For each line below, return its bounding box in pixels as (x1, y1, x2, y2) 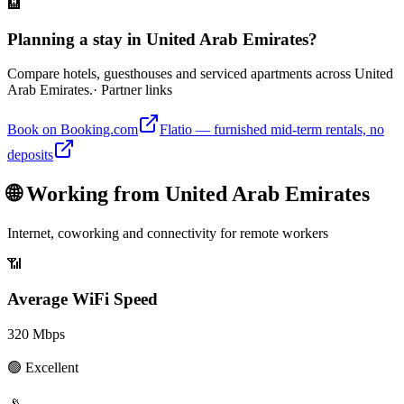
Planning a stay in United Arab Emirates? (7, 29, 317, 49)
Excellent (25, 359, 78, 375)
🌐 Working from (7, 182, 165, 207)
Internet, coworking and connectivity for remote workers (7, 225, 328, 242)
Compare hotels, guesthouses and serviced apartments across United (7, 66, 393, 82)
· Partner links (93, 82, 172, 98)
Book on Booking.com (7, 122, 138, 138)
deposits (7, 147, 53, 163)
